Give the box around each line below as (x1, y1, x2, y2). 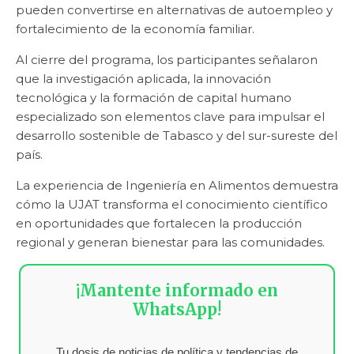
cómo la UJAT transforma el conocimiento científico (16, 197, 328, 213)
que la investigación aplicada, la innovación (16, 71, 271, 87)
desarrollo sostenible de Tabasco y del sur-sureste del (16, 128, 337, 144)
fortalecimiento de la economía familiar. (16, 21, 254, 37)
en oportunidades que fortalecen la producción (16, 216, 302, 232)
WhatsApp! (133, 299, 221, 320)
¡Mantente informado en (76, 281, 278, 301)
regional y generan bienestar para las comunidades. (16, 235, 325, 250)
